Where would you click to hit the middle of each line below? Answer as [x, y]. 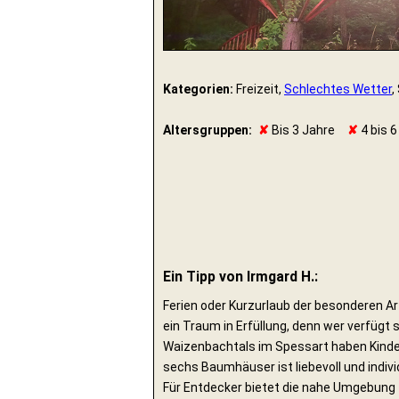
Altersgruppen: [208, 130]
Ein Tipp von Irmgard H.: [240, 276]
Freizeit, [259, 89]
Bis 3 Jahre [302, 130]
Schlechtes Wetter [338, 89]
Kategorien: [198, 89]
